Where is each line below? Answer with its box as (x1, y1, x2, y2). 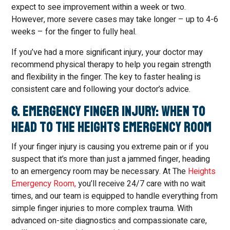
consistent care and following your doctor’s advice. (11, 83, 191, 95)
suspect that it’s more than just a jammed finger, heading (11, 153, 210, 165)
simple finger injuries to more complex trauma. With (11, 202, 193, 215)
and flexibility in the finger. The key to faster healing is (11, 71, 201, 83)
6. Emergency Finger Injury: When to (11, 103, 206, 120)
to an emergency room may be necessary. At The (11, 165, 188, 178)
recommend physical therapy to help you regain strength (11, 59, 212, 71)
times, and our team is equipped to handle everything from (11, 190, 218, 202)
